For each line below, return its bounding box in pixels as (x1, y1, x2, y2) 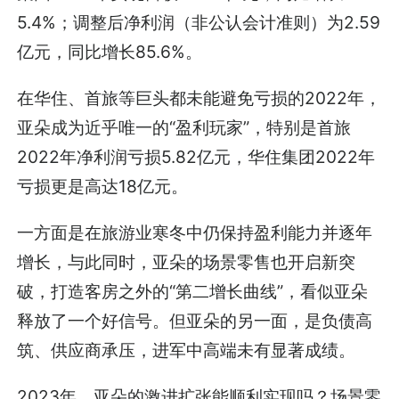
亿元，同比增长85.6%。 (17, 40, 203, 62)
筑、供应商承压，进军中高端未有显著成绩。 (17, 339, 356, 362)
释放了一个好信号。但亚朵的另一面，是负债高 (17, 310, 373, 332)
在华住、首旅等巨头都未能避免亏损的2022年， (17, 86, 382, 109)
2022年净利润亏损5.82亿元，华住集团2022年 (17, 145, 376, 167)
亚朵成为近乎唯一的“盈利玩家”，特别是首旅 (17, 116, 352, 138)
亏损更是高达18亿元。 (17, 175, 189, 197)
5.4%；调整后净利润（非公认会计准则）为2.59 (17, 11, 381, 33)
